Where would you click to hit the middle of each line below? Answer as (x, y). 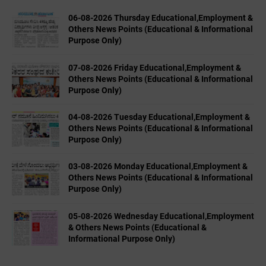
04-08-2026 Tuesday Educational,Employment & (159, 117)
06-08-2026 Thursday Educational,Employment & (161, 18)
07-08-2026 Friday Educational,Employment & (155, 67)
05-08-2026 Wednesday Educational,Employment (161, 216)
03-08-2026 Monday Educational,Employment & (158, 167)
